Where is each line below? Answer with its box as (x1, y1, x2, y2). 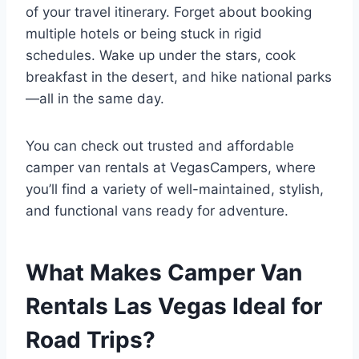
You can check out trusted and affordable (26, 138, 294, 155)
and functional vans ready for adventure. (26, 203, 288, 220)
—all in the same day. (26, 91, 164, 107)
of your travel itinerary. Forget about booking (26, 4, 312, 21)
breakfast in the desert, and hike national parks (26, 69, 332, 86)
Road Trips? (26, 326, 155, 354)
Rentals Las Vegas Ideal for (26, 292, 322, 321)
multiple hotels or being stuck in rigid (26, 26, 262, 42)
